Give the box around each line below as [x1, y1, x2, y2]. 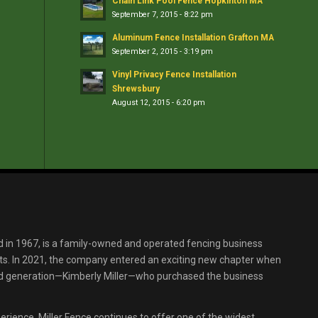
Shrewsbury [112, 84, 160, 94]
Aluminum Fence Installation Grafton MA [112, 33, 275, 43]
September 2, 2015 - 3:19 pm [112, 47, 214, 56]
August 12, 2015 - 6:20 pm [112, 98, 206, 107]
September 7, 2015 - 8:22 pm [112, 10, 214, 19]
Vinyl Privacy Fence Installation [112, 70, 237, 79]
